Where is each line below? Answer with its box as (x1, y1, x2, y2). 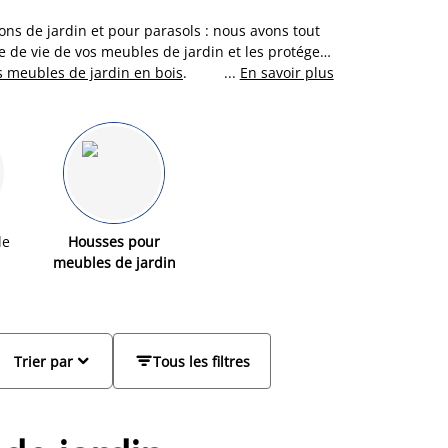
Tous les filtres (153, 351, 250, 371)
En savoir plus (239, 63, 334, 82)
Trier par (14, 351, 73, 371)
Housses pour (68, 232, 160, 251)
